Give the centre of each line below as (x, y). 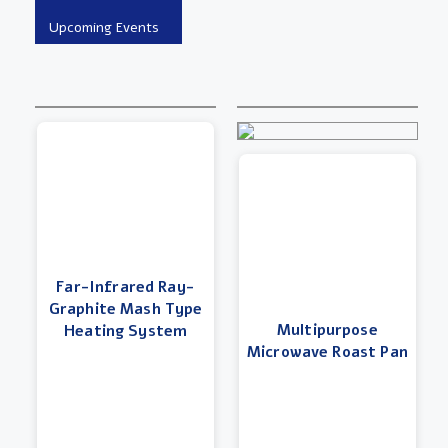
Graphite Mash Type (125, 308)
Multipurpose (327, 329)
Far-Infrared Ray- (125, 286)
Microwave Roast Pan (327, 351)
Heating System (126, 330)
